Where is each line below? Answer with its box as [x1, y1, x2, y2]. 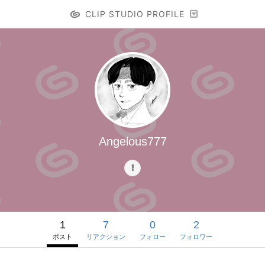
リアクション [86, 233, 125, 240]
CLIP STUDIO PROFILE [85, 9, 185, 19]
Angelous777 [98, 135, 167, 148]
